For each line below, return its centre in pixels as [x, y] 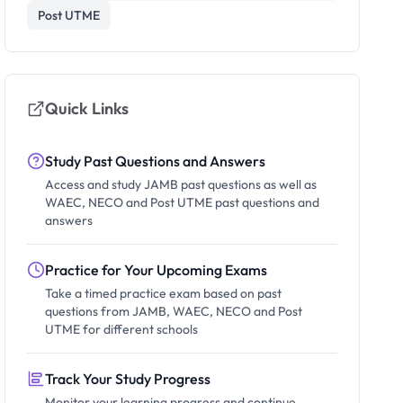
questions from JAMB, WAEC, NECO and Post [174, 311]
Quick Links [87, 108]
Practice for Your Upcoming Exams [157, 270]
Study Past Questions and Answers [156, 161]
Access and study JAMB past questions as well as [181, 184]
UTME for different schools [122, 329]
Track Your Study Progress [128, 379]
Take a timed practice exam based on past [164, 293]
